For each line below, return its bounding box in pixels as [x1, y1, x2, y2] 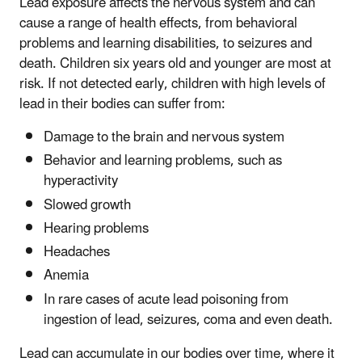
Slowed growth [44, 190, 131, 220]
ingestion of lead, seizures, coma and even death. [44, 305, 333, 335]
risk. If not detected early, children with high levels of [19, 69, 326, 99]
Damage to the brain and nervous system [44, 123, 284, 153]
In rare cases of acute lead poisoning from [44, 284, 288, 314]
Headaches [44, 238, 110, 267]
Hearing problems [44, 213, 149, 243]
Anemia [44, 261, 89, 291]
